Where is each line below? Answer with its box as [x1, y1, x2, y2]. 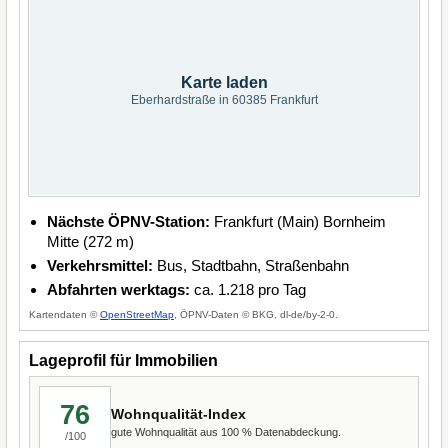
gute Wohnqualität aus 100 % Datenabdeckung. [111, 425, 341, 438]
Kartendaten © [29, 309, 100, 320]
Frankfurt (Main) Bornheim [210, 213, 386, 230]
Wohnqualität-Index [111, 405, 246, 422]
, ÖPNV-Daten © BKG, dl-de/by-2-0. [174, 309, 338, 320]
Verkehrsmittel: [47, 257, 153, 274]
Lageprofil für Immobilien [29, 352, 218, 369]
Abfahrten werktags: [47, 281, 190, 298]
